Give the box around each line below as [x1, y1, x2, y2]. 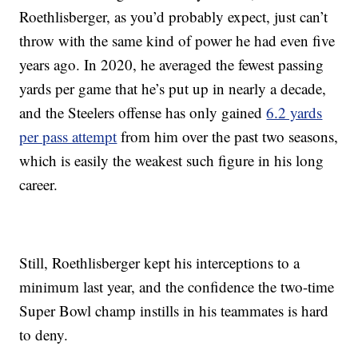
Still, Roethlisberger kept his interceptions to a [19, 253, 300, 273]
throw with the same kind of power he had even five [19, 30, 336, 51]
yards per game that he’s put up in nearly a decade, [19, 78, 327, 99]
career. [19, 174, 58, 195]
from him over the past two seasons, [117, 126, 339, 147]
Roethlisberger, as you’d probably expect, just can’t [19, 6, 328, 27]
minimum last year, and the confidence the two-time [19, 276, 335, 297]
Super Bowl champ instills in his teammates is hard [19, 300, 329, 321]
